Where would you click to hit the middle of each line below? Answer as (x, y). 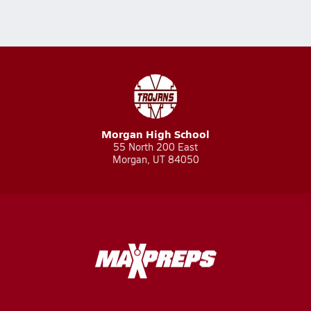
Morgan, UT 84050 (155, 159)
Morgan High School (155, 134)
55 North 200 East (155, 147)
